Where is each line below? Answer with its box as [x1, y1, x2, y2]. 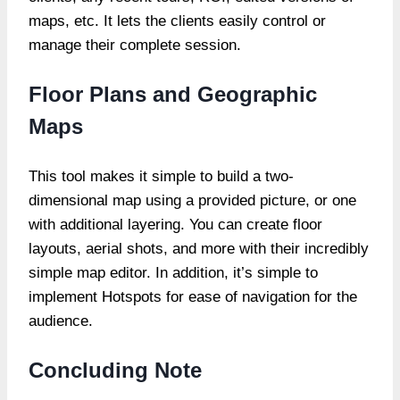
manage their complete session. [29, 36, 241, 54]
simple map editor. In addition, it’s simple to [29, 263, 318, 281]
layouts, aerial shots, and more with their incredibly [29, 239, 369, 257]
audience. [29, 312, 93, 329]
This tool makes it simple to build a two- [29, 167, 294, 185]
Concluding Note [29, 357, 208, 382]
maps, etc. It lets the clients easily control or [29, 12, 326, 29]
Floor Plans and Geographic [29, 81, 317, 106]
